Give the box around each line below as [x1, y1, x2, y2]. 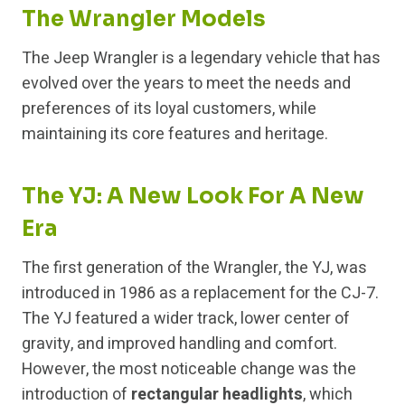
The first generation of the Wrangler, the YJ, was [22, 256, 367, 281]
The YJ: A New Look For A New [22, 183, 364, 211]
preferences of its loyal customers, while [22, 97, 316, 122]
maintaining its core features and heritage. [22, 122, 328, 147]
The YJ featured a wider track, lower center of [22, 306, 350, 332]
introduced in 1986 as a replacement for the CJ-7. [22, 281, 379, 306]
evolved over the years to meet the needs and [22, 71, 351, 97]
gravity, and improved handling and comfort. [22, 332, 337, 357]
